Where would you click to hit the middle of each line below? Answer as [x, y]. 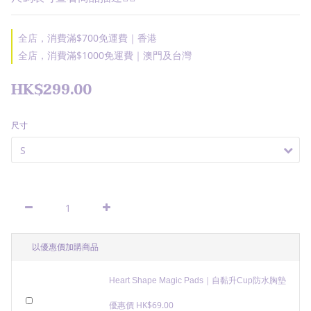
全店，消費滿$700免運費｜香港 [87, 38]
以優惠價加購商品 [65, 247]
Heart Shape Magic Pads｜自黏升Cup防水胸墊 [197, 280]
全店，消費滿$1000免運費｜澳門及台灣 [105, 55]
